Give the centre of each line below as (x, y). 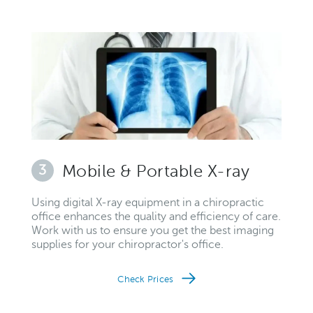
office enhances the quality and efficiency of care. (156, 216)
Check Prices (147, 279)
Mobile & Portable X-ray (156, 171)
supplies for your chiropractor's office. (128, 244)
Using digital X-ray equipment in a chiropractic (148, 202)
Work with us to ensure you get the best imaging (153, 230)
